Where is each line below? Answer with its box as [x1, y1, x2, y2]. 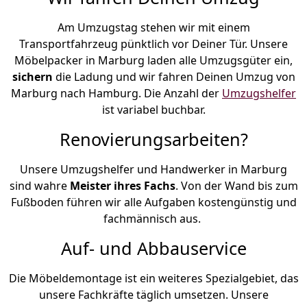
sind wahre [9, 177, 70, 193]
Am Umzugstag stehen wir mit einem [57, 19, 250, 35]
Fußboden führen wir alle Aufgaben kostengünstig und [10, 194, 297, 210]
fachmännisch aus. [103, 210, 204, 226]
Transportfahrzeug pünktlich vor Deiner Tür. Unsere [19, 36, 288, 51]
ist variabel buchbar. [101, 101, 206, 117]
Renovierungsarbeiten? [59, 127, 248, 151]
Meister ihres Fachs [69, 177, 175, 193]
